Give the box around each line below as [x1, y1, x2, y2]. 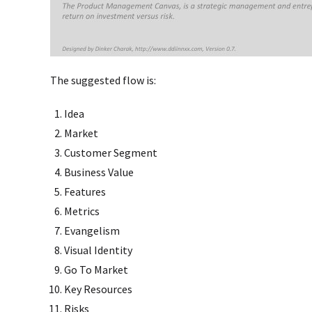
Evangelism [64, 223, 120, 237]
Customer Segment [64, 145, 157, 159]
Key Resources [64, 281, 132, 296]
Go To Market [64, 262, 128, 276]
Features [64, 184, 106, 198]
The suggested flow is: [50, 72, 156, 87]
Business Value [64, 164, 134, 179]
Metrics [64, 203, 100, 218]
